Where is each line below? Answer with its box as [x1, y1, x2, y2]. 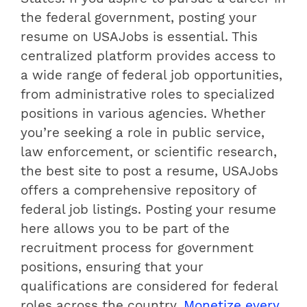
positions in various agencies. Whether [21, 106, 266, 121]
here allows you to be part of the [21, 221, 230, 236]
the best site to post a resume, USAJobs [21, 163, 278, 179]
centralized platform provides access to [21, 48, 275, 64]
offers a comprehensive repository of [21, 182, 256, 198]
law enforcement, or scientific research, [21, 144, 277, 160]
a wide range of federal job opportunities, [21, 67, 282, 83]
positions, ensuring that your [21, 259, 204, 275]
